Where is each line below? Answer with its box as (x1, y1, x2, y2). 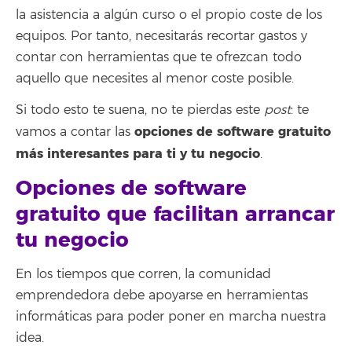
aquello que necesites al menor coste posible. (16, 70, 294, 86)
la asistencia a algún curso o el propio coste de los (16, 6, 322, 23)
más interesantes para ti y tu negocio (16, 145, 260, 162)
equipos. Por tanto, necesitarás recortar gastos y (16, 27, 307, 44)
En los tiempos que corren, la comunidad (16, 266, 271, 282)
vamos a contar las (16, 124, 134, 140)
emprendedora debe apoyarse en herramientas (16, 288, 308, 303)
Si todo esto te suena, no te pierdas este (16, 102, 264, 118)
